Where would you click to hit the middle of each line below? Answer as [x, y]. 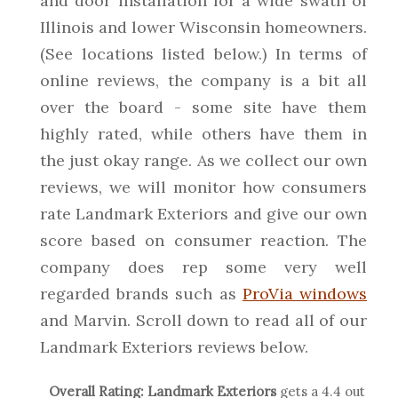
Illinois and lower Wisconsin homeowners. [203, 27]
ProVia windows [305, 294]
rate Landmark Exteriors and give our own [203, 214]
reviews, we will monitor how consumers [203, 187]
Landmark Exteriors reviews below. [174, 347]
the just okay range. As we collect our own [203, 160]
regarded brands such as [141, 294]
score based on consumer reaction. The [203, 240]
